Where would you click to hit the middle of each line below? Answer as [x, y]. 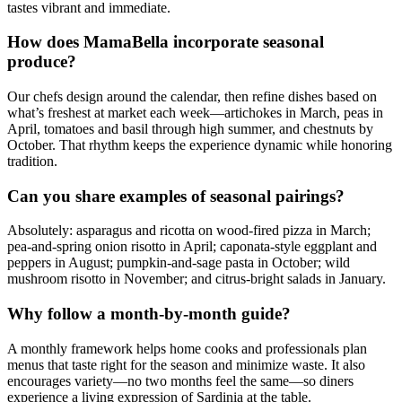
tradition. [32, 161]
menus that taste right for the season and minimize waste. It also [186, 364]
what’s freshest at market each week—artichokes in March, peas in [195, 112]
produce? [42, 62]
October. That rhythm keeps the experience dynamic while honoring [200, 144]
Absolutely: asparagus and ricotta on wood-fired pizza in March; [189, 231]
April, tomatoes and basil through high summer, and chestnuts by [190, 128]
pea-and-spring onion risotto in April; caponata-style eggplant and [192, 247]
